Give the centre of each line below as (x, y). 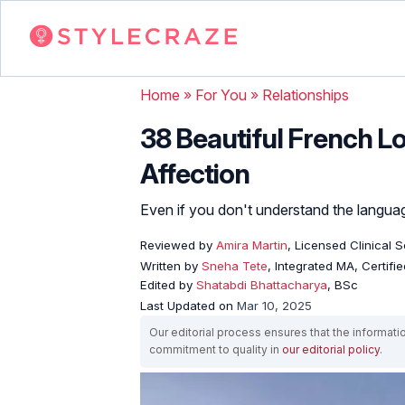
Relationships (306, 94)
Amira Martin (250, 245)
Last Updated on (188, 305)
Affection (195, 173)
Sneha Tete (235, 265)
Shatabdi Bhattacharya (262, 284)
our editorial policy (331, 349)
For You (221, 94)
